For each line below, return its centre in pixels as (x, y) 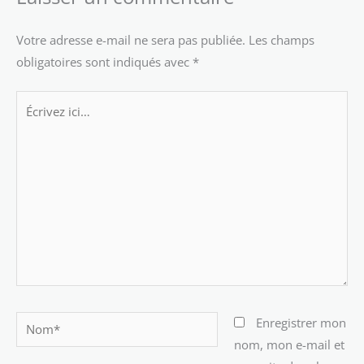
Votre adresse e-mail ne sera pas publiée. (131, 39)
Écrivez (35, 100)
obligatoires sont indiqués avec (104, 61)
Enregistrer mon (301, 322)
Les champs (282, 39)
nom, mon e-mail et (289, 344)
